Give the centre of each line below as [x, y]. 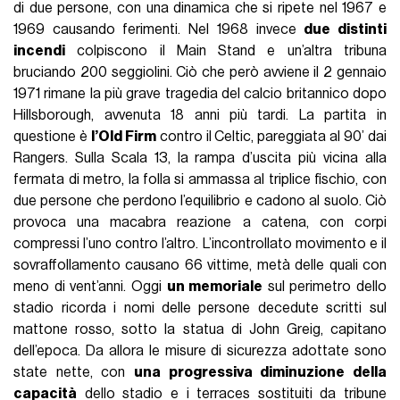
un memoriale [215, 286]
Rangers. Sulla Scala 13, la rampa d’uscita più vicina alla [200, 158]
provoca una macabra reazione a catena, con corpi [200, 222]
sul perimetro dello [325, 286]
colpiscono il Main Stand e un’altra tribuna [226, 50]
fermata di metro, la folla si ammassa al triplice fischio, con [200, 179]
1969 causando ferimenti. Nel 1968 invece [159, 29]
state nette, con [74, 372]
